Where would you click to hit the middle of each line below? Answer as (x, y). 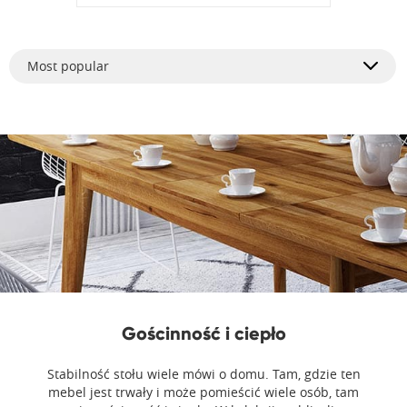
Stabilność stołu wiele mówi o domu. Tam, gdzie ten (203, 373)
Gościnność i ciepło (203, 333)
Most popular (68, 65)
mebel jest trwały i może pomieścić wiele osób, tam (203, 392)
